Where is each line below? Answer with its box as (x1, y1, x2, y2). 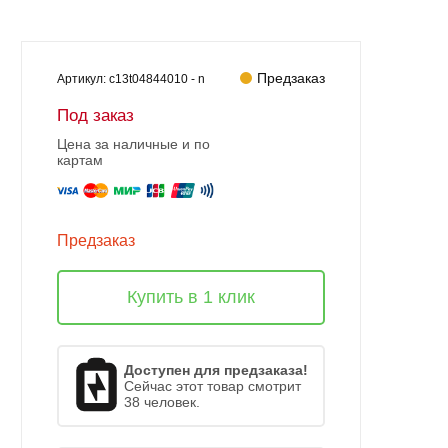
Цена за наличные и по (56, 135, 210, 152)
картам (56, 151, 103, 168)
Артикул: (56, 71, 109, 86)
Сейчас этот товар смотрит (123, 377, 301, 394)
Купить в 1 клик (126, 286, 255, 307)
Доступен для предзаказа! (123, 361, 308, 378)
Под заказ (56, 105, 134, 125)
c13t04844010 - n (108, 71, 205, 86)
